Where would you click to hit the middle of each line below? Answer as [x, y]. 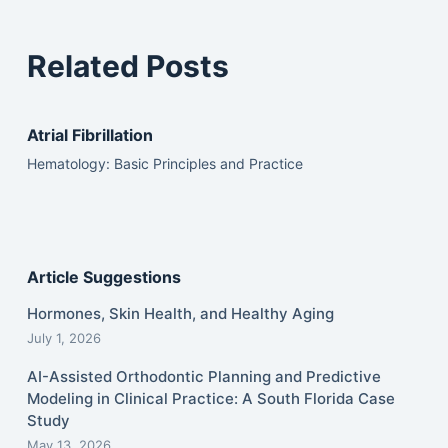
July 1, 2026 [63, 338]
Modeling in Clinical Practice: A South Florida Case [210, 399]
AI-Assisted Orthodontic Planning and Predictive [203, 377]
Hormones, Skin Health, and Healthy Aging [180, 314]
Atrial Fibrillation [89, 134]
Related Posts [127, 65]
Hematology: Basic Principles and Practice [164, 163]
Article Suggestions [103, 276]
